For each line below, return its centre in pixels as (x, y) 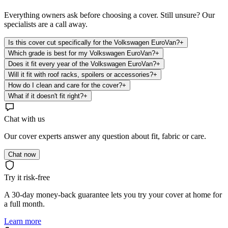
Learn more (23, 221)
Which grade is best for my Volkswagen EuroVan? (82, 53)
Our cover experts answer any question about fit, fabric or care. (105, 136)
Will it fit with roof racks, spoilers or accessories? (81, 74)
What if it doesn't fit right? (46, 96)
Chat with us (24, 119)
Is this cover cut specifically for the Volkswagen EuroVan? (94, 42)
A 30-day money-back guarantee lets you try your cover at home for (113, 194)
